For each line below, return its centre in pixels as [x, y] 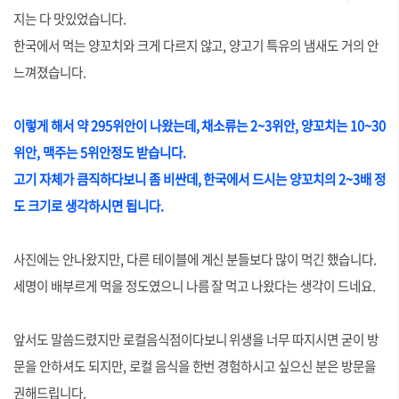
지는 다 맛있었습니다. [70, 19]
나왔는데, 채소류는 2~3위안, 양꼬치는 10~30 [266, 126]
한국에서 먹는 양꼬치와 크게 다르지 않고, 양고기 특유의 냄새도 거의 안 [196, 45]
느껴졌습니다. [50, 72]
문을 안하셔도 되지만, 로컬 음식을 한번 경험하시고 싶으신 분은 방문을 [195, 366]
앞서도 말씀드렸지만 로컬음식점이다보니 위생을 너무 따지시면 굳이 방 [196, 339]
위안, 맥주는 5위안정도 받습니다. [100, 152]
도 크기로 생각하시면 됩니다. [89, 206]
